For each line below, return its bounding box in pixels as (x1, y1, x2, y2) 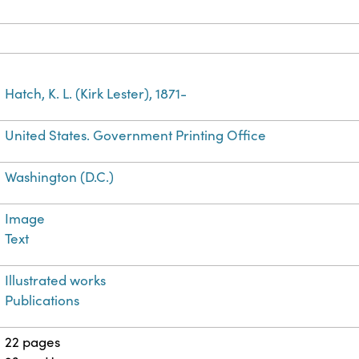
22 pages (5, 333, 61, 352)
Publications (5, 291, 80, 310)
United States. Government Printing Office (5, 126, 267, 145)
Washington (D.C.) (5, 167, 115, 187)
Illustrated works (5, 271, 107, 290)
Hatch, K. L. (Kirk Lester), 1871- (5, 84, 188, 103)
